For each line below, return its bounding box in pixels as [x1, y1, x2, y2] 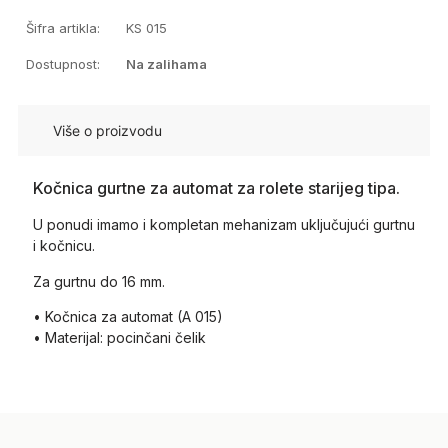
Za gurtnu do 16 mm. [32, 272, 165, 290]
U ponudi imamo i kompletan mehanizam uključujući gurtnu [32, 216, 415, 234]
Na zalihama [125, 55, 207, 72]
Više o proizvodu [52, 122, 162, 140]
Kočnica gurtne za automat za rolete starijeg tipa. [32, 178, 400, 199]
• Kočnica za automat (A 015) [32, 308, 223, 326]
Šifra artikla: [25, 19, 100, 36]
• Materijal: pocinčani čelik [32, 329, 206, 347]
